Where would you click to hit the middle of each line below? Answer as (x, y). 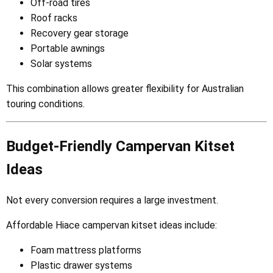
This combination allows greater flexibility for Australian (125, 88)
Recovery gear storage (80, 33)
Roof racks (54, 18)
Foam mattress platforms (86, 250)
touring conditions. (45, 104)
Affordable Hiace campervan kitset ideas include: (112, 225)
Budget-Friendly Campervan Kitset (120, 146)
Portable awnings (68, 48)
